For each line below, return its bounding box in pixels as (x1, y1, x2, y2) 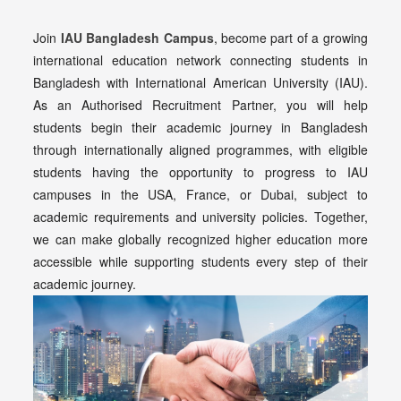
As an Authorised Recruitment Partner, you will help (33, 96, 368, 114)
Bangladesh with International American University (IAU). (33, 73, 368, 91)
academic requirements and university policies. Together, (33, 208, 368, 226)
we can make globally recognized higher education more (33, 230, 368, 248)
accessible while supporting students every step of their (33, 252, 368, 270)
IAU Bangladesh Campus (60, 29, 214, 47)
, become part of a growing (213, 29, 368, 47)
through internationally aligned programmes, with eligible (33, 141, 368, 158)
